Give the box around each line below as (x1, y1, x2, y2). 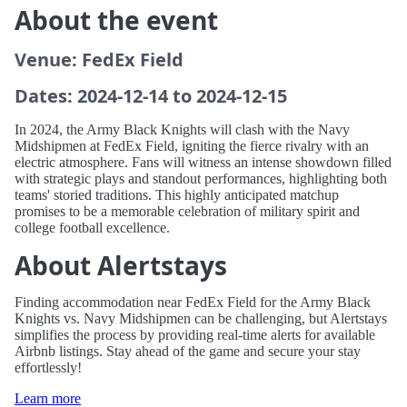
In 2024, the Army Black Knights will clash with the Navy (15, 122, 350, 137)
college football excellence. (15, 220, 170, 235)
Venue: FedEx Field (15, 47, 184, 72)
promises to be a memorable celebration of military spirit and (15, 203, 360, 219)
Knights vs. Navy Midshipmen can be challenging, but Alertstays (15, 311, 387, 326)
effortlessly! (15, 360, 82, 375)
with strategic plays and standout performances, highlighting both (15, 171, 387, 186)
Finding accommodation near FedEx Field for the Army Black (15, 294, 371, 310)
